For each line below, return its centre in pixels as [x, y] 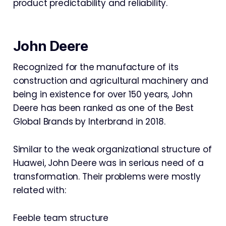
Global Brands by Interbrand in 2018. [89, 122]
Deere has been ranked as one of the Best [103, 108]
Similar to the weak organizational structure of [112, 149]
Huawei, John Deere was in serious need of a [108, 163]
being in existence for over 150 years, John [103, 94]
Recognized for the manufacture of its [96, 67]
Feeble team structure [61, 218]
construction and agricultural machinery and [110, 81]
